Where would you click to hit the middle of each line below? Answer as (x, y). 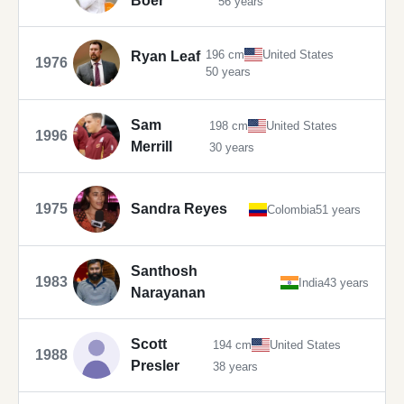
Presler (155, 366)
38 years (235, 366)
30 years (232, 147)
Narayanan (168, 293)
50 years (228, 72)
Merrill (151, 147)
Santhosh (164, 271)
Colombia (291, 209)
